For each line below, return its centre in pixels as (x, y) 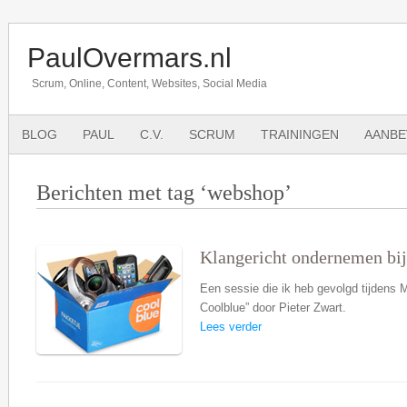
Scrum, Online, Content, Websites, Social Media (149, 84)
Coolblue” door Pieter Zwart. (273, 308)
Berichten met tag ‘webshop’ (164, 192)
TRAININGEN (300, 134)
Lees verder (231, 327)
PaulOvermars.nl (129, 58)
